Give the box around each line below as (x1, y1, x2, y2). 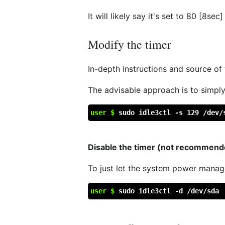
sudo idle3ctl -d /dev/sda (119, 186, 219, 195)
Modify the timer (88, 36, 172, 52)
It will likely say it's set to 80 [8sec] (88, 11, 223, 21)
